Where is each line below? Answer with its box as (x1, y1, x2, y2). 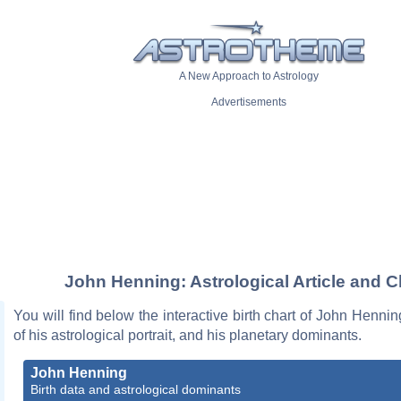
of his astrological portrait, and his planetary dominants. (13, 327, 362, 343)
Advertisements (211, 96, 286, 109)
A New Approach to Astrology (179, 70, 319, 83)
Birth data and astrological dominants (30, 381, 241, 397)
